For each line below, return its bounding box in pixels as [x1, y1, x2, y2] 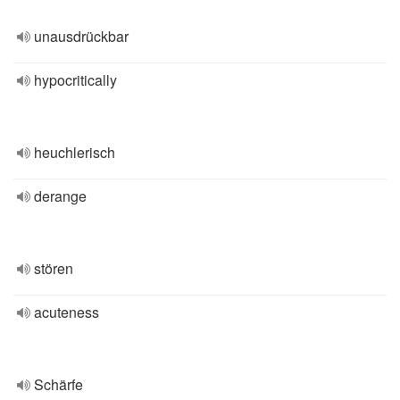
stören [34, 258, 73, 279]
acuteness [34, 302, 99, 322]
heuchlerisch [34, 142, 115, 162]
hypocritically [34, 70, 117, 90]
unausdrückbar [34, 26, 129, 46]
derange [34, 186, 87, 206]
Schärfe [34, 374, 83, 395]
